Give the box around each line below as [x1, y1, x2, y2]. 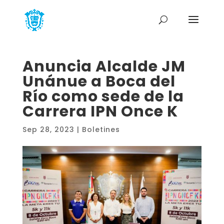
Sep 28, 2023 [22, 124, 74, 134]
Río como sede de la [22, 86, 184, 107]
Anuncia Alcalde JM [22, 56, 185, 77]
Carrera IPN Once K [22, 101, 178, 122]
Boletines [81, 124, 120, 134]
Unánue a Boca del [22, 71, 175, 92]
